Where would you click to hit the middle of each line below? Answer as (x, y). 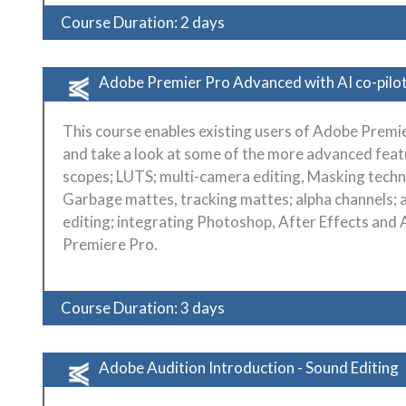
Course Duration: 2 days (143, 22)
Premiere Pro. (110, 244)
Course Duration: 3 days (143, 307)
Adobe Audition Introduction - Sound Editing (249, 367)
